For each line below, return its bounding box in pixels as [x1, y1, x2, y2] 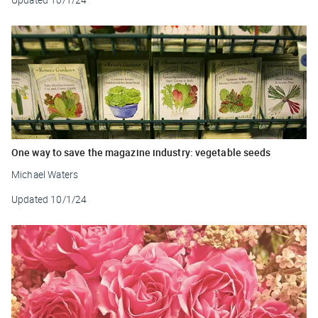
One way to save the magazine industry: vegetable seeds [11, 145, 271, 159]
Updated [11, 192, 49, 206]
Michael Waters [11, 168, 79, 181]
